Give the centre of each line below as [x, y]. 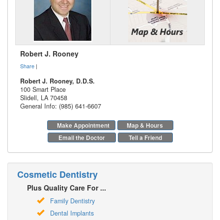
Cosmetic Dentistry [57, 174]
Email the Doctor [82, 137]
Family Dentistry [72, 201]
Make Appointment [83, 125]
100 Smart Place [43, 89]
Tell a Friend [145, 137]
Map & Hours [145, 125]
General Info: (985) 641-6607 [61, 106]
